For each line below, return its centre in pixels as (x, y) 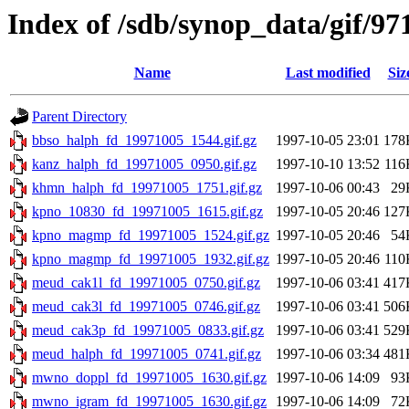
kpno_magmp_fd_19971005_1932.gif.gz (151, 259)
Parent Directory (79, 117)
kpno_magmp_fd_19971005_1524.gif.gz (151, 236)
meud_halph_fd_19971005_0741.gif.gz (147, 354)
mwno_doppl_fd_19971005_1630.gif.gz (149, 378)
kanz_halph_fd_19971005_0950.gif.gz (144, 164)
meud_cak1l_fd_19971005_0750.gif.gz (146, 283)
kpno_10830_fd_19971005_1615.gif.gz (147, 212)
